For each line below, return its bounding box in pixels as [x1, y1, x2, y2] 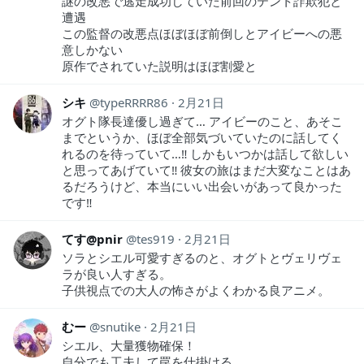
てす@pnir [62, 231, 123, 247]
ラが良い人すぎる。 [62, 266, 171, 282]
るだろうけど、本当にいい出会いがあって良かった [62, 178, 342, 194]
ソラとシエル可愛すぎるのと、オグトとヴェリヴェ [62, 249, 342, 266]
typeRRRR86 [100, 94, 168, 110]
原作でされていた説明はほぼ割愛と [62, 58, 257, 74]
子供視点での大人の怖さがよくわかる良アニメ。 [62, 282, 330, 298]
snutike [100, 318, 141, 335]
